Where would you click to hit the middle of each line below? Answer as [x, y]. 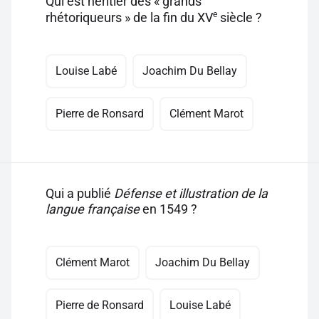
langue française [93, 209]
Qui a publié [80, 193]
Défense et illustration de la [191, 193]
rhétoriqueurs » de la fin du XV [129, 17]
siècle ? [240, 17]
